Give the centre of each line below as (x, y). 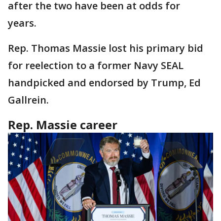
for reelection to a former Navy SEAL (96, 65)
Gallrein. (30, 100)
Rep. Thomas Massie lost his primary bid (106, 48)
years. (23, 23)
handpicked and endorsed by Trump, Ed (104, 83)
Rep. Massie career (63, 125)
